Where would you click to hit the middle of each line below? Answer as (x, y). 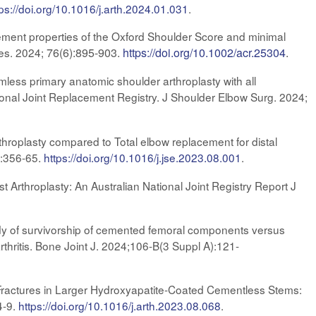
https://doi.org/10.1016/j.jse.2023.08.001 (142, 157)
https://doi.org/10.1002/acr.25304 (204, 53)
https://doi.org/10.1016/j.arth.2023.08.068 (119, 305)
